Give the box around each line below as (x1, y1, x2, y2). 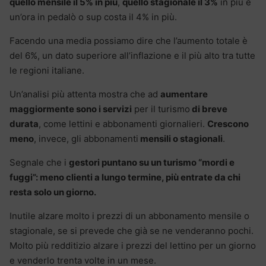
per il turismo (132, 103, 190, 115)
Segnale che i (9, 156, 69, 168)
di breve (190, 103, 227, 115)
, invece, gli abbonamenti (34, 132, 138, 144)
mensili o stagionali (138, 132, 223, 144)
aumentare (160, 88, 208, 100)
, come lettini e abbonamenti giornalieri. (39, 118, 207, 129)
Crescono (207, 118, 249, 129)
